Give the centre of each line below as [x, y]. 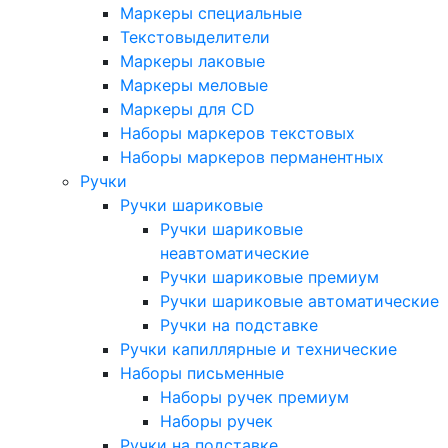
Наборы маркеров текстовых [237, 133]
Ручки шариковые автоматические [299, 301]
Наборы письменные [202, 373]
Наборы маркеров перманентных [252, 157]
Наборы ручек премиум [254, 397]
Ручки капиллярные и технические [258, 349]
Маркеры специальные [211, 13]
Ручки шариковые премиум [269, 277]
